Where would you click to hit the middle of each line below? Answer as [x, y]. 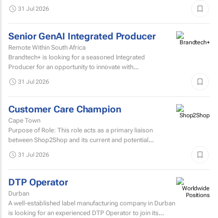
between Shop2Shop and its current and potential [78, 140]
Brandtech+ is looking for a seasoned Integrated [77, 57]
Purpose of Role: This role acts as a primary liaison [33, 130]
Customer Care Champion [65, 109]
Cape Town [24, 120]
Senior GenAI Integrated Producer [82, 36]
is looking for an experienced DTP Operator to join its [83, 213]
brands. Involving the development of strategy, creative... [89, 76]
